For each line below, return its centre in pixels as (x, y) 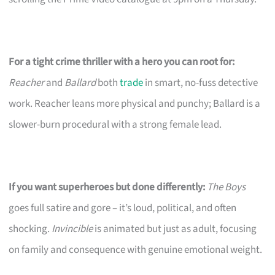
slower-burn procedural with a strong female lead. (115, 124)
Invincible (72, 229)
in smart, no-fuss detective (201, 83)
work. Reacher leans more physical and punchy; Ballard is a (135, 103)
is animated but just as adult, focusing (175, 229)
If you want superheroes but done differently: (107, 187)
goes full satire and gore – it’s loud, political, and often (123, 208)
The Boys (227, 187)
